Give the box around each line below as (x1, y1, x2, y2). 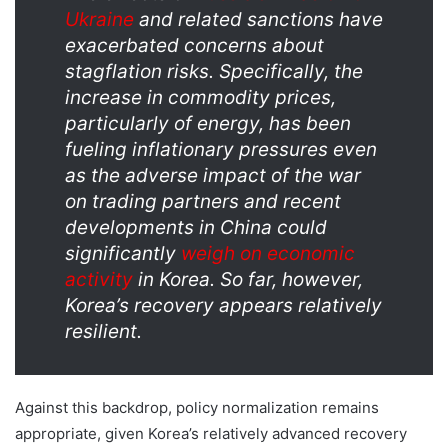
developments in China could (65, 216, 327, 239)
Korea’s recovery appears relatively (65, 294, 382, 317)
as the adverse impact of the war (65, 164, 361, 187)
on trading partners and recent (65, 190, 341, 213)
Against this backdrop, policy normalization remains (15, 398, 379, 417)
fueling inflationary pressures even (65, 138, 377, 161)
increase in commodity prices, (65, 86, 336, 109)
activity (65, 268, 133, 291)
